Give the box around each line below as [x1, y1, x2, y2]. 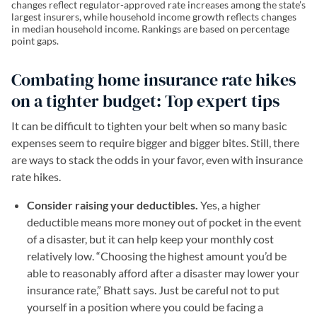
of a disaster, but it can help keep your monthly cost [27, 231, 274, 246]
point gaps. [11, 34, 59, 47]
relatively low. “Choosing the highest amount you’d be [27, 248, 287, 263]
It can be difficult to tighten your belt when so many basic [11, 118, 287, 132]
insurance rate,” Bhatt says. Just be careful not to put [27, 282, 279, 296]
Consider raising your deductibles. [27, 197, 198, 212]
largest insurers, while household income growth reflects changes [11, 10, 296, 23]
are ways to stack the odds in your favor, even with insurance [11, 152, 303, 166]
